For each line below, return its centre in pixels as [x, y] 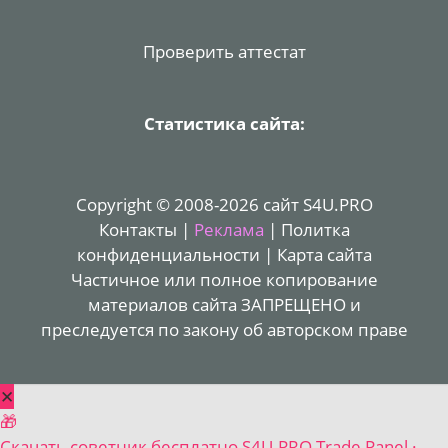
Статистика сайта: [224, 124]
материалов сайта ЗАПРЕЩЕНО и [224, 304]
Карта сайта [324, 254]
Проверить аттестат [224, 52]
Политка [315, 229]
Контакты [137, 229]
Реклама [228, 229]
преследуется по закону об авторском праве [224, 329]
